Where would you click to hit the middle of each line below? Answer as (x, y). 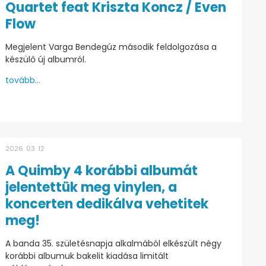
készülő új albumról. (45, 60)
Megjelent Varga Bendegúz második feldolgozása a (111, 47)
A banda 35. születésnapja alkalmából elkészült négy (113, 244)
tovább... (23, 80)
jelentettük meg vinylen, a (91, 188)
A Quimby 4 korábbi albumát (101, 171)
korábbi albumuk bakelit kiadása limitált (87, 256)
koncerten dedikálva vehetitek (107, 204)
